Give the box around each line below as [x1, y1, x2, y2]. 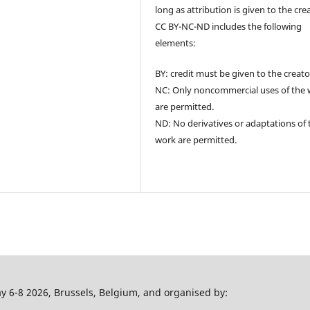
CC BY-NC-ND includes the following [155, 19, 302, 33]
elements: [155, 36, 197, 49]
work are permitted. [155, 133, 237, 146]
